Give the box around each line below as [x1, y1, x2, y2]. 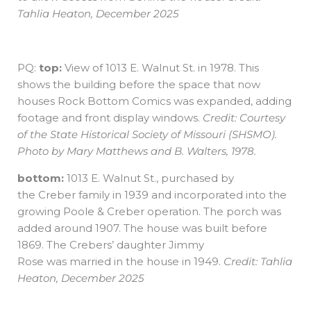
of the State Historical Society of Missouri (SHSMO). [17, 128, 277, 142]
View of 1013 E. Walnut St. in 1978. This [62, 61, 259, 75]
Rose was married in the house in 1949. [17, 255, 224, 269]
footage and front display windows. [17, 111, 203, 125]
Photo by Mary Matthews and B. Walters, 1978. [17, 144, 256, 158]
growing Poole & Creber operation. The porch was [17, 205, 281, 219]
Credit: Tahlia [224, 255, 292, 269]
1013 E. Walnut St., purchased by [64, 171, 234, 185]
